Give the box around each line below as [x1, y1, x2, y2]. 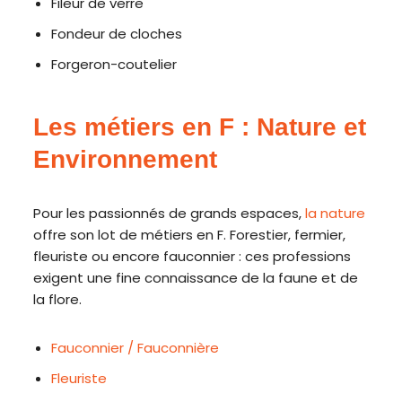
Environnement [33, 145, 218, 173]
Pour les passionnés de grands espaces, [33, 204, 306, 223]
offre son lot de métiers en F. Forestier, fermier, [33, 225, 346, 244]
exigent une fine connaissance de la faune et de [33, 268, 359, 287]
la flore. [33, 290, 83, 309]
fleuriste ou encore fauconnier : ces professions [33, 247, 352, 266]
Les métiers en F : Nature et [33, 113, 367, 141]
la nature [305, 204, 366, 223]
